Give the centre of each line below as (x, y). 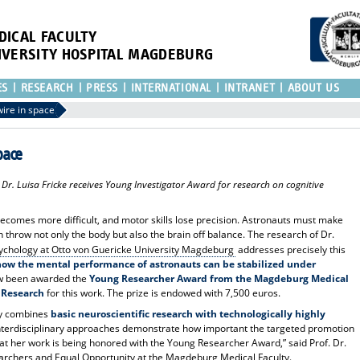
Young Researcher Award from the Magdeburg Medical (219, 278)
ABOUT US (313, 88)
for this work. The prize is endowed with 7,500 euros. (163, 292)
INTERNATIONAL (171, 88)
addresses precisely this (290, 249)
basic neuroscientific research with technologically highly (188, 313)
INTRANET (250, 88)
